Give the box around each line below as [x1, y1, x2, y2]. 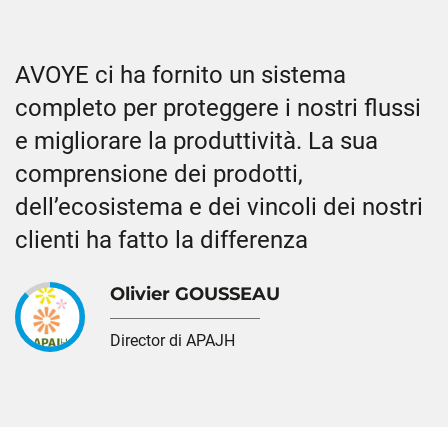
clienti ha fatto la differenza [15, 226, 308, 254]
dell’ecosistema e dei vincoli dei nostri [15, 193, 423, 221]
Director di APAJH [110, 331, 235, 350]
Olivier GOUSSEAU [110, 283, 280, 305]
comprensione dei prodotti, [15, 160, 303, 188]
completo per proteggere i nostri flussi [15, 94, 421, 122]
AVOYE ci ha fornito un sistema [15, 61, 346, 89]
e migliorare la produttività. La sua [15, 127, 378, 155]
